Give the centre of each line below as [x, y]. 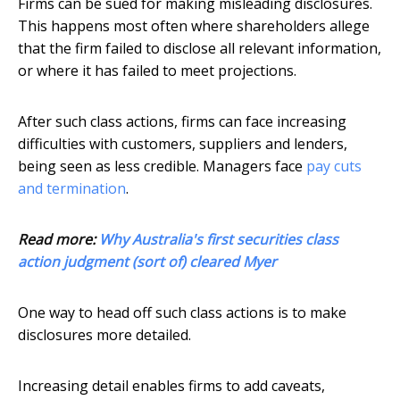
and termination [72, 189]
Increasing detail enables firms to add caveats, [171, 386]
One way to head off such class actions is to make [182, 313]
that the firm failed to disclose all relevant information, [200, 49]
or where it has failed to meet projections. [157, 71]
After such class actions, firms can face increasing [182, 122]
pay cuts [334, 167]
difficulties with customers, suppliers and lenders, [183, 144]
